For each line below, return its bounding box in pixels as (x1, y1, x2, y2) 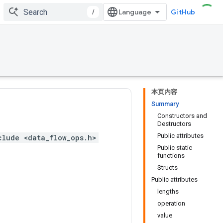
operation (157, 200, 185, 207)
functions (157, 152, 185, 159)
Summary (151, 100, 179, 108)
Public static (157, 144, 192, 151)
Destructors (157, 120, 191, 127)
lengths (157, 188, 179, 195)
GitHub (171, 7, 195, 16)
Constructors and (157, 112, 207, 119)
